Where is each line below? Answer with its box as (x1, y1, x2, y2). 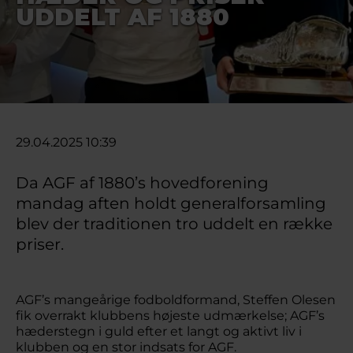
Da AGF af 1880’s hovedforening (16, 173, 269, 192)
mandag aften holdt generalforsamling (16, 194, 326, 213)
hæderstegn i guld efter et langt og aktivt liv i (16, 324, 302, 339)
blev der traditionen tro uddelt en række (16, 214, 333, 233)
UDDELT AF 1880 (16, 2, 229, 32)
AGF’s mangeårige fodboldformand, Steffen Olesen (16, 292, 336, 307)
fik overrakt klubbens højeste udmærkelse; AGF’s (16, 308, 325, 323)
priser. (16, 235, 68, 254)
